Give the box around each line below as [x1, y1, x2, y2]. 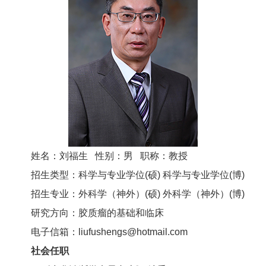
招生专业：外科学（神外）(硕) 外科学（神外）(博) [31, 189, 245, 199]
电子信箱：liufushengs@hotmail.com [31, 227, 188, 237]
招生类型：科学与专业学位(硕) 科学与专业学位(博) [31, 170, 245, 180]
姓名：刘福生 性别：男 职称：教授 [31, 151, 188, 161]
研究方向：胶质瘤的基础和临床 [31, 208, 164, 218]
